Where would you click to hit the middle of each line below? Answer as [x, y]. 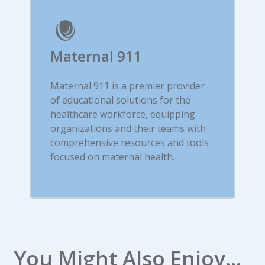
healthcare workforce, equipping [123, 114]
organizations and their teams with [128, 128]
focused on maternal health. [112, 157]
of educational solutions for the [120, 100]
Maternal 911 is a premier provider [127, 86]
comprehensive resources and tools [130, 143]
